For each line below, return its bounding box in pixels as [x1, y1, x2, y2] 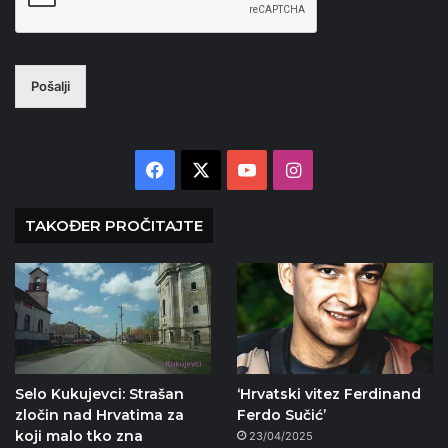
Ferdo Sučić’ [236, 406, 326, 425]
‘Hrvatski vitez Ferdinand [236, 385, 421, 404]
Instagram [300, 159, 387, 181]
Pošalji [31, 78, 70, 95]
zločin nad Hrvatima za [15, 406, 184, 425]
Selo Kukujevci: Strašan [15, 385, 184, 404]
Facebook [164, 159, 248, 181]
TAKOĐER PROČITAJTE [25, 216, 203, 236]
